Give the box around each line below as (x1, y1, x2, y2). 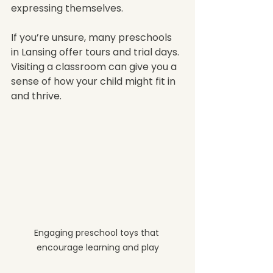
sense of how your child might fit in (11, 74, 178, 88)
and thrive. (11, 88, 62, 103)
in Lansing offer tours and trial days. (11, 44, 182, 59)
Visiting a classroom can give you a (11, 59, 179, 74)
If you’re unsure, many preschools (11, 30, 174, 44)
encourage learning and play (36, 241, 159, 253)
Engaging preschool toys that (34, 226, 161, 239)
